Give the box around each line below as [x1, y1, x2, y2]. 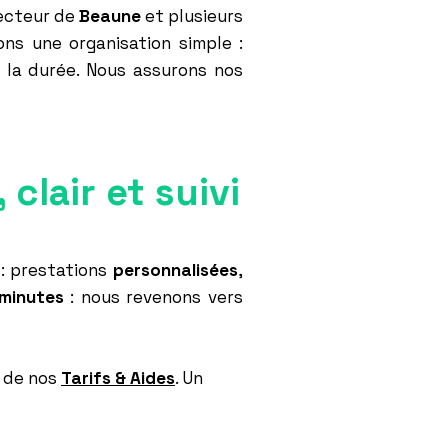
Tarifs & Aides [61, 367, 175, 389]
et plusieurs [145, 5, 243, 27]
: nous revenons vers [63, 286, 244, 308]
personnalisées [113, 259, 239, 281]
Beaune [79, 5, 145, 27]
